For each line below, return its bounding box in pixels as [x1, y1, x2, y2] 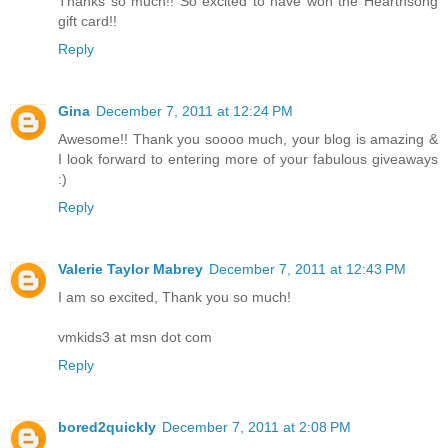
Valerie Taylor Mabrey [58, 260, 203, 277]
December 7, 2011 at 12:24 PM [96, 102, 293, 119]
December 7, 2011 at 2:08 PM [162, 418, 351, 435]
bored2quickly [58, 418, 156, 435]
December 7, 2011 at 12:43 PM [209, 260, 406, 277]
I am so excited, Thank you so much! [58, 288, 291, 305]
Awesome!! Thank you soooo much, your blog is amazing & [58, 130, 438, 147]
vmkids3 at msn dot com [58, 328, 212, 345]
